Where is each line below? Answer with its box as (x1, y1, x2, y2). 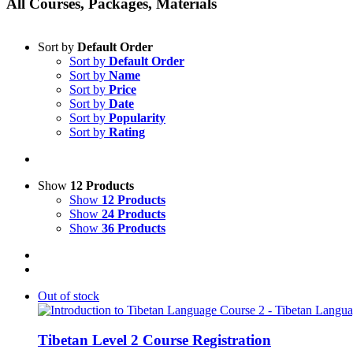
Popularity (109, 110, 165, 124)
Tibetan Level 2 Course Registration (38, 332, 271, 349)
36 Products (102, 221, 165, 235)
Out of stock (38, 288, 99, 303)
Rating (109, 124, 145, 139)
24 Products (102, 206, 165, 221)
